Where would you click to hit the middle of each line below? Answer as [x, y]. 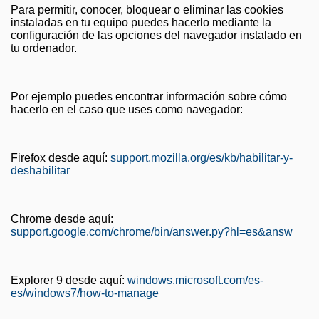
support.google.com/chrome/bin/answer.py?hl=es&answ [152, 232]
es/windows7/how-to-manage [85, 293]
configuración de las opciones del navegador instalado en [156, 36]
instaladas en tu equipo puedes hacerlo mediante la [141, 23]
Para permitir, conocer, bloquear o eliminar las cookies [147, 10]
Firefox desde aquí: [61, 158]
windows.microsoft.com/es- [195, 281]
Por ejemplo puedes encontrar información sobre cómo [149, 97]
